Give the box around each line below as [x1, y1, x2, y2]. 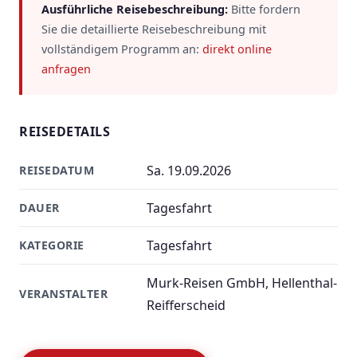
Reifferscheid [147, 296, 226, 314]
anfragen [41, 61, 91, 76]
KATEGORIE [19, 237, 84, 253]
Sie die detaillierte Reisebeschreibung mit [41, 22, 266, 37]
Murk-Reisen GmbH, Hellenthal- [147, 274, 337, 292]
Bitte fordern [228, 2, 300, 17]
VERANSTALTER [19, 286, 108, 301]
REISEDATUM [19, 163, 94, 178]
